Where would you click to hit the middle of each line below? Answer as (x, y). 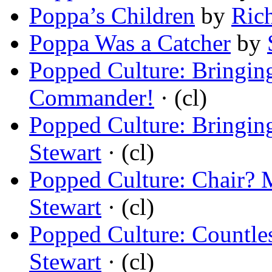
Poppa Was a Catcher (130, 43)
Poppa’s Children (112, 16)
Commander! (92, 98)
